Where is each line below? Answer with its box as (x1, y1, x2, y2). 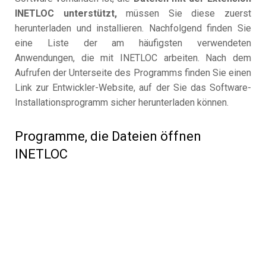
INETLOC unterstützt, (15, 8, 117, 20)
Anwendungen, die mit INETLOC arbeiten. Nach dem (15, 52, 251, 64)
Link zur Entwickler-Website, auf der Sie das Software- (15, 82, 251, 94)
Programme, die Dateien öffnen (15, 129, 201, 144)
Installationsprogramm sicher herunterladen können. (15, 97, 229, 109)
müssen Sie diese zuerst (116, 8, 252, 20)
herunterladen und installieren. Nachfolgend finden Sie (15, 23, 251, 34)
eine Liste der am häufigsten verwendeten (15, 37, 251, 49)
